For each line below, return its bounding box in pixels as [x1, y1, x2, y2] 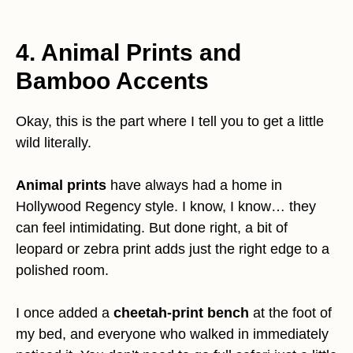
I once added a [16, 305, 113, 321]
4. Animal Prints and [16, 39, 241, 66]
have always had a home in [106, 177, 282, 194]
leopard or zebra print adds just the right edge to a [16, 241, 329, 258]
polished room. [16, 262, 109, 279]
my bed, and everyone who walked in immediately [16, 326, 329, 343]
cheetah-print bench [113, 305, 249, 321]
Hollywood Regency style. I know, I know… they [16, 199, 316, 215]
